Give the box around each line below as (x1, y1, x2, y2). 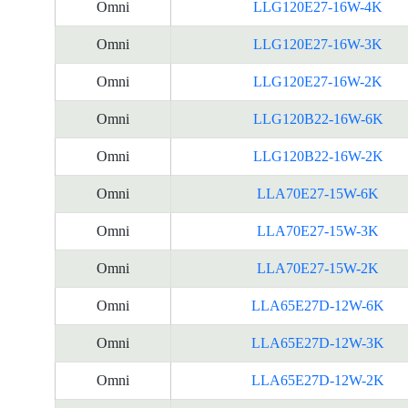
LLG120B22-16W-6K (252, 111, 383, 127)
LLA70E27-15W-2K (257, 260, 379, 276)
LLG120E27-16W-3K (253, 36, 382, 52)
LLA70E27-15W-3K (257, 223, 379, 239)
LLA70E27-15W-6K (257, 186, 379, 201)
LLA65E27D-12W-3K (251, 335, 384, 351)
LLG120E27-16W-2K (253, 74, 382, 89)
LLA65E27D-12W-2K (251, 372, 384, 388)
